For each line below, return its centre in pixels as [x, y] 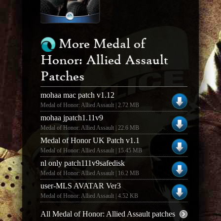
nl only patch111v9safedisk [82, 163]
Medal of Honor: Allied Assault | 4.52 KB [89, 196]
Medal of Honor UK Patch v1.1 [90, 141]
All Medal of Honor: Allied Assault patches [108, 214]
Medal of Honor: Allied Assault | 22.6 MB [90, 128]
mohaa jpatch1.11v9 [72, 118]
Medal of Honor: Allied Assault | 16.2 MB [90, 173]
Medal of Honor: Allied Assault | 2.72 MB [90, 105]
